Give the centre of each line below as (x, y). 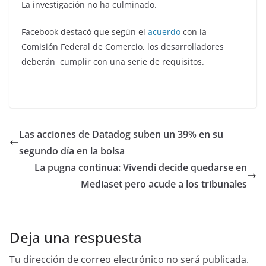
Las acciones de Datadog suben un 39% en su (121, 134)
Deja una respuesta (76, 237)
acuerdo (164, 32)
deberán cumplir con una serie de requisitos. (113, 62)
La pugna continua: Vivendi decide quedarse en (141, 168)
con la (194, 32)
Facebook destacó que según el (85, 32)
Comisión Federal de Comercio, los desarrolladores (123, 47)
